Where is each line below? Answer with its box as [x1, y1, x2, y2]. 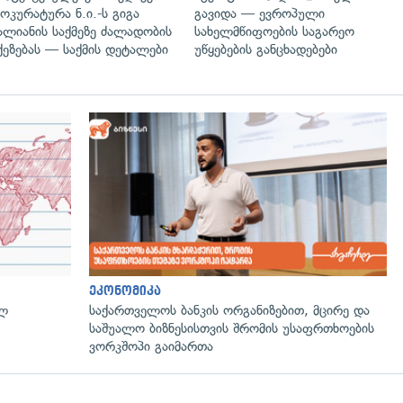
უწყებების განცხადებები [194, 40, 337, 58]
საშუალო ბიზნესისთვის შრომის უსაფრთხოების [89, 319, 374, 336]
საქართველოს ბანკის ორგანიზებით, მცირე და [89, 301, 370, 318]
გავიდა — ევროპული [194, 4, 325, 22]
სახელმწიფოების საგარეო [194, 22, 354, 40]
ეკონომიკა [89, 283, 161, 298]
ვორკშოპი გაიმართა [89, 337, 213, 354]
